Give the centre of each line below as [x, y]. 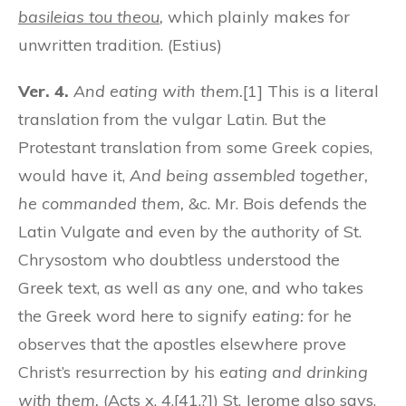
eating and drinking [294, 372]
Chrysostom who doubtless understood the [179, 259]
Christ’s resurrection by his [119, 372]
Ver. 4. [43, 91]
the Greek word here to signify [135, 315]
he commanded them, [101, 203]
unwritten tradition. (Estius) [120, 44]
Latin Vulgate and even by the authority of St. [190, 231]
